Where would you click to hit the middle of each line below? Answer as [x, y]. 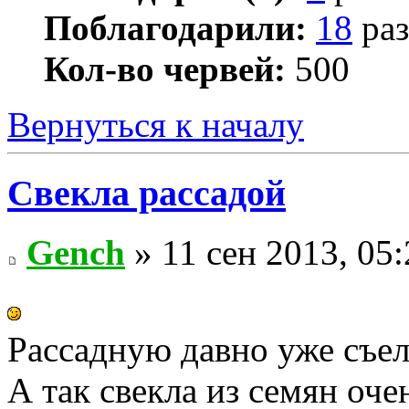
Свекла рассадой [147, 193]
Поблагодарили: [175, 28]
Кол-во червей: [165, 69]
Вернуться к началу [156, 125]
